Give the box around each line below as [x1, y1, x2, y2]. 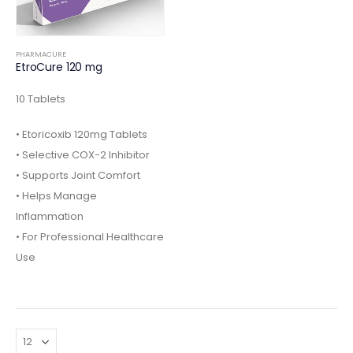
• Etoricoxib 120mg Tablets [16, 127, 147, 143]
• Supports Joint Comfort [16, 168, 140, 184]
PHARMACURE [16, 48, 66, 59]
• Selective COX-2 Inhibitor [16, 147, 150, 163]
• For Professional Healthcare [16, 229, 164, 245]
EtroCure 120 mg [16, 58, 102, 75]
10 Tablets [16, 91, 65, 107]
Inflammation [16, 209, 84, 225]
